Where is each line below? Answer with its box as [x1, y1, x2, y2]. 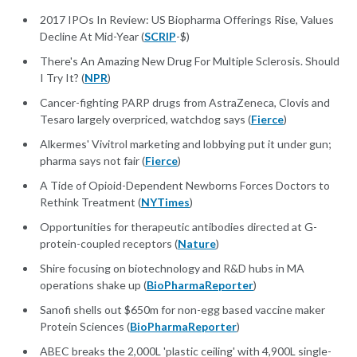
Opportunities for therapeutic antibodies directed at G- [40, 220, 317, 234]
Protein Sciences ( [40, 320, 130, 334]
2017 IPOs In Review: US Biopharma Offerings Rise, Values [40, 13, 334, 27]
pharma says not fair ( [40, 154, 145, 168]
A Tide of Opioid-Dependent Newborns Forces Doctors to [40, 178, 330, 193]
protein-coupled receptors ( [40, 237, 178, 251]
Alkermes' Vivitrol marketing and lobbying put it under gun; [40, 137, 331, 151]
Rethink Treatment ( [40, 195, 141, 210]
